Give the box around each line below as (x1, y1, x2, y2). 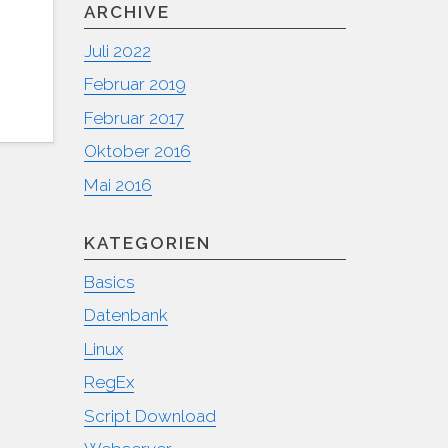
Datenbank (83, 305, 168, 325)
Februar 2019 (83, 74, 186, 94)
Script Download (83, 405, 216, 426)
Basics (83, 271, 135, 292)
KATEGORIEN (83, 232, 211, 253)
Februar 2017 (83, 107, 184, 128)
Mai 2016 (83, 174, 152, 195)
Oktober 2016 (83, 141, 191, 161)
